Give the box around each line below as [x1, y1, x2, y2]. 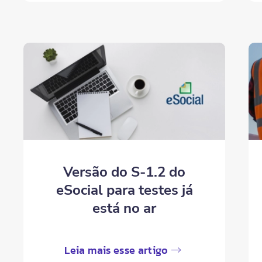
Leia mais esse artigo [64, 242, 168, 258]
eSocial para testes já [56, 180, 193, 199]
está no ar [92, 198, 157, 218]
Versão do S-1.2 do [63, 162, 186, 181]
